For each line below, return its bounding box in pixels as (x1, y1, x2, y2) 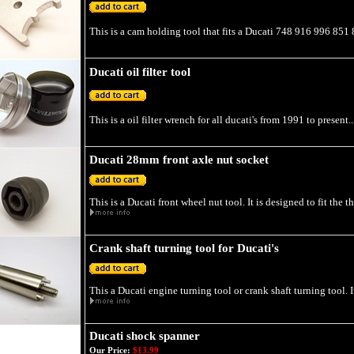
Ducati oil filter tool (89, 66, 190, 78)
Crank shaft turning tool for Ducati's (89, 242, 279, 254)
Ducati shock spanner (89, 330, 200, 342)
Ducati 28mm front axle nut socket (89, 153, 269, 166)
